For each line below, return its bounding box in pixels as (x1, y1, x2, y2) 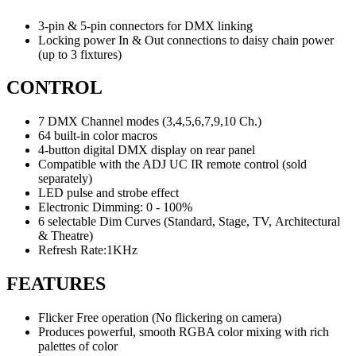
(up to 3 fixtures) (38, 47, 122, 61)
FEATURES (6, 273, 106, 295)
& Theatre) (38, 229, 93, 243)
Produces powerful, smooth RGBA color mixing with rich (38, 325, 329, 339)
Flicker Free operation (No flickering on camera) (38, 311, 281, 325)
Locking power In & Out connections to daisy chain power (38, 33, 334, 47)
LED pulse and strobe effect (38, 186, 179, 200)
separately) (38, 172, 92, 186)
